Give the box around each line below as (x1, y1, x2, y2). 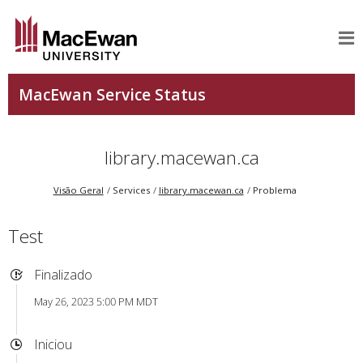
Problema (252, 184, 297, 197)
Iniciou (33, 335, 72, 353)
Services (112, 184, 150, 197)
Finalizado (33, 265, 92, 284)
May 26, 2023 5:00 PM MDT (33, 294, 158, 310)
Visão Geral (53, 184, 104, 197)
